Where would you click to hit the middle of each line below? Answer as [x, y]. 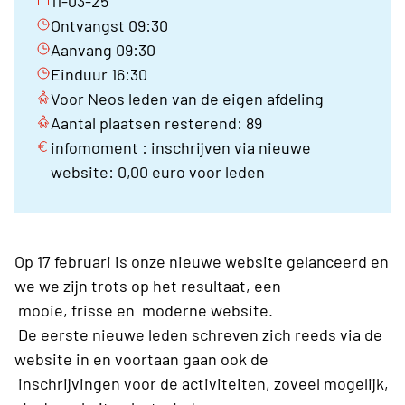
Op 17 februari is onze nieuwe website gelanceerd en [202, 262]
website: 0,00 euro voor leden [158, 172]
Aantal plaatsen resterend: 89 [156, 123]
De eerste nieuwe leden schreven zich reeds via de [198, 335]
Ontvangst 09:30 [109, 26]
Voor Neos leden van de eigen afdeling [187, 99]
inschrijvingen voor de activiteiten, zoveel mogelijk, [202, 384]
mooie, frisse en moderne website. [144, 311]
